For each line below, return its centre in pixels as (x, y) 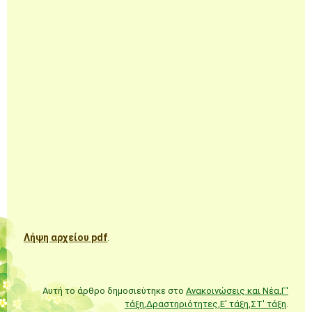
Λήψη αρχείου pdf (66, 237)
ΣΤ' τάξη (268, 304)
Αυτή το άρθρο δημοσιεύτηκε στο (114, 290)
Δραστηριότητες (182, 304)
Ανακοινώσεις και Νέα (232, 290)
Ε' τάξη (234, 304)
